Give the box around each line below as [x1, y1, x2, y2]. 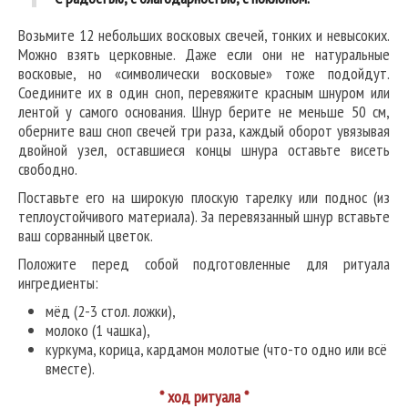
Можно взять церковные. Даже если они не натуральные [18, 44, 390, 66]
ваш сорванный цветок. [18, 225, 153, 247]
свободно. [18, 158, 77, 180]
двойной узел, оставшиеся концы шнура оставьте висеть [18, 139, 390, 161]
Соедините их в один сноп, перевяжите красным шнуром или [18, 82, 390, 104]
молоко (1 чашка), [46, 320, 150, 342]
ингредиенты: [18, 272, 98, 294]
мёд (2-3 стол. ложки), [46, 301, 176, 322]
